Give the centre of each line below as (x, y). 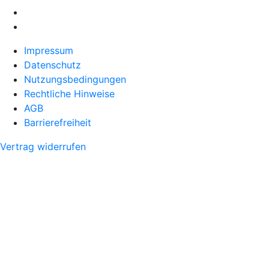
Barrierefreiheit (58, 123)
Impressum (49, 51)
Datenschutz (53, 65)
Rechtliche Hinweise (69, 94)
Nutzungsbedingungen (75, 80)
